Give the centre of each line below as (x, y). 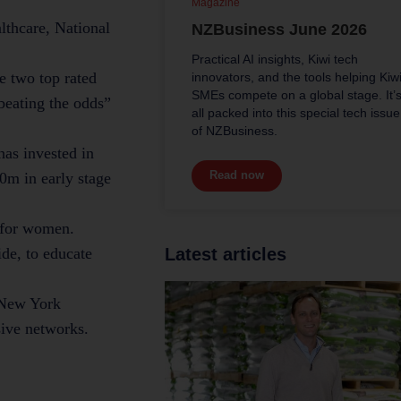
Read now (237, 175)
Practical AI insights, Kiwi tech (275, 59)
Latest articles (226, 254)
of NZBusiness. (235, 130)
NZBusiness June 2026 (279, 29)
